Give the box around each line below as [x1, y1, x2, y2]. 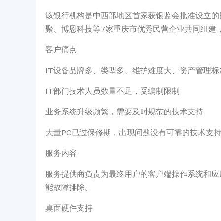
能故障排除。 [45, 183, 93, 192]
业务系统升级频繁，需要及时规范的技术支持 [45, 107, 203, 116]
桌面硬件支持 [45, 203, 93, 213]
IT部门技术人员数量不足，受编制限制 [45, 86, 180, 96]
